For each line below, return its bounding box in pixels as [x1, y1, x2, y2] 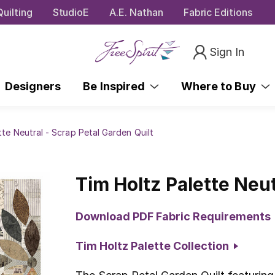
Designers [4, 79, 61, 93]
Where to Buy [181, 79, 261, 93]
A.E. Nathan [109, 6, 163, 18]
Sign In [209, 45, 245, 58]
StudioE [52, 6, 90, 18]
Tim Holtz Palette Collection [76, 239, 234, 252]
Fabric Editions [183, 6, 252, 18]
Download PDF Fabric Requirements [76, 209, 271, 223]
